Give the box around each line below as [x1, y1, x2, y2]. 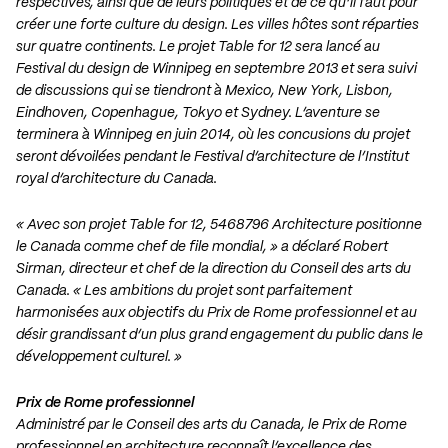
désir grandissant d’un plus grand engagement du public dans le [16, 328, 423, 343]
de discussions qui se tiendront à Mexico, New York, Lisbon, [16, 84, 393, 99]
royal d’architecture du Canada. [16, 172, 217, 187]
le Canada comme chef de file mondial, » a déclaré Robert [16, 240, 388, 255]
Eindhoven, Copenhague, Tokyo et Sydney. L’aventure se [16, 106, 380, 121]
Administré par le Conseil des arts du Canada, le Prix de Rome [16, 418, 407, 433]
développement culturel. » [16, 350, 182, 365]
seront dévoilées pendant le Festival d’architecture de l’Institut [16, 150, 409, 165]
